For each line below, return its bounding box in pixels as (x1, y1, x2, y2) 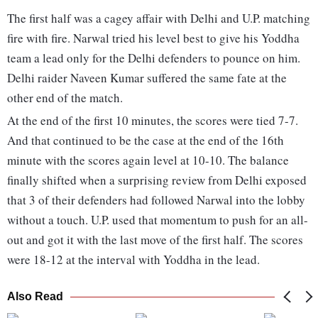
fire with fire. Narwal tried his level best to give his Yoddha (7, 30, 300, 47)
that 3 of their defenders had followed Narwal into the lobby (7, 192, 305, 209)
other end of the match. (7, 89, 123, 106)
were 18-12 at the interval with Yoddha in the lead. (7, 251, 260, 268)
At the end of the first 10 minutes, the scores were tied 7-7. (7, 112, 298, 129)
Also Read (7, 290, 63, 303)
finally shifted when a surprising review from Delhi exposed (7, 172, 307, 189)
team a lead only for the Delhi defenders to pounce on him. (7, 50, 300, 67)
